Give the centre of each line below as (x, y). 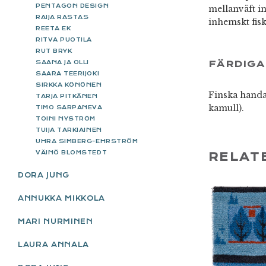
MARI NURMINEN (56, 221)
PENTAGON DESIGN (72, 5)
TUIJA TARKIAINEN (69, 129)
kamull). (226, 108)
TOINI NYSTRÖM (66, 118)
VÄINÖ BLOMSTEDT (72, 152)
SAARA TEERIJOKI (68, 73)
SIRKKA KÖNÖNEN (69, 84)
